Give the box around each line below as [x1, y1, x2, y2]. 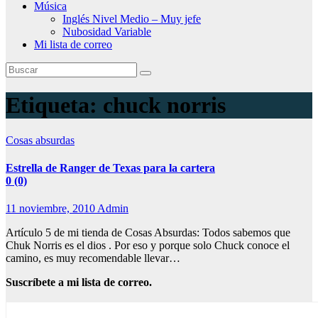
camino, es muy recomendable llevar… [6, 252, 180, 265]
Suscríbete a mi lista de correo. [6, 276, 152, 289]
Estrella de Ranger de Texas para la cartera [6, 162, 215, 175]
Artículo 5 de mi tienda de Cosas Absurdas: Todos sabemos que [6, 226, 290, 239]
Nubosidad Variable [62, 26, 151, 38]
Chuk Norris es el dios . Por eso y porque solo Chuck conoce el [6, 239, 290, 252]
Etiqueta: [6, 92, 103, 119]
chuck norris [103, 92, 226, 119]
